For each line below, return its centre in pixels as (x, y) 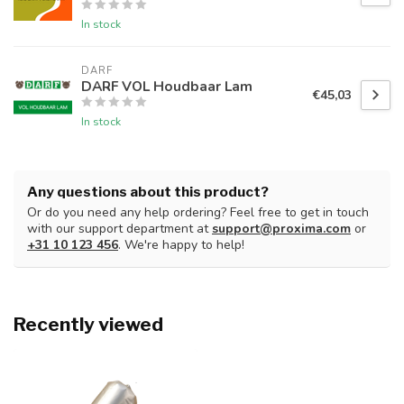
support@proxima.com (281, 229)
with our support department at (119, 229)
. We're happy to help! (181, 245)
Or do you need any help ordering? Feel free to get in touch (198, 213)
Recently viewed (88, 325)
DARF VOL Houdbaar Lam (167, 87)
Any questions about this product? (148, 192)
